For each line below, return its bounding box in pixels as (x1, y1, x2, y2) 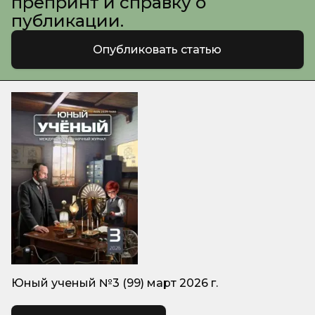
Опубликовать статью (93, 42, 222, 56)
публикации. (11, 11, 124, 31)
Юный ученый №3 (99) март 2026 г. (11, 276, 218, 290)
